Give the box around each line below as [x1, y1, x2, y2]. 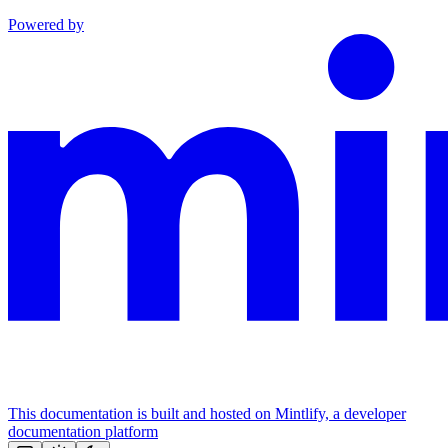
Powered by [8, 15, 84, 33]
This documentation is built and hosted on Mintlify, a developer [8, 404, 406, 422]
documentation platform [8, 422, 158, 440]
